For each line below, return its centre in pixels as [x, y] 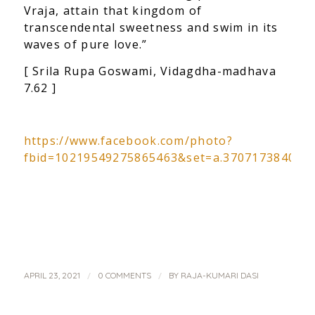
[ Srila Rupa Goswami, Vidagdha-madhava [150, 71]
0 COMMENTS [124, 276]
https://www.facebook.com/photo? [128, 141]
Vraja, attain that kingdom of [113, 11]
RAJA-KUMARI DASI [219, 276]
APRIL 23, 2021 [52, 276]
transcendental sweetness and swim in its [151, 28]
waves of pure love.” [85, 45]
